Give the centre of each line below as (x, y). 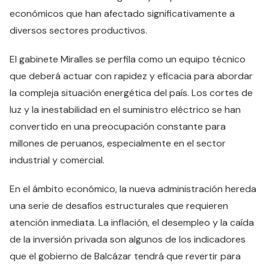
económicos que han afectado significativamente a (122, 14)
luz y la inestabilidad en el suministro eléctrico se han (125, 110)
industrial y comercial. (57, 160)
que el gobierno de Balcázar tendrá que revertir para (125, 256)
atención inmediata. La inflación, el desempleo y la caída (132, 222)
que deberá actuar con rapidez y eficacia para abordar (131, 76)
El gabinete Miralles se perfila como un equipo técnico (128, 59)
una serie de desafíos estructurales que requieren (119, 206)
